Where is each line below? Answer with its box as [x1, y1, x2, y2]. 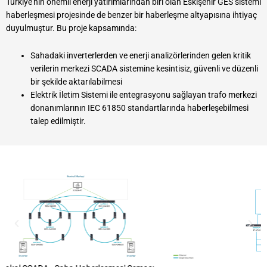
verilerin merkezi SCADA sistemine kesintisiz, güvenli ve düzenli [30, 63, 259, 73]
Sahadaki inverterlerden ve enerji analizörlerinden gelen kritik [30, 50, 252, 60]
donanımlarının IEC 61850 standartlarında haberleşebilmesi [30, 103, 249, 113]
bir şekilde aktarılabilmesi [30, 76, 123, 86]
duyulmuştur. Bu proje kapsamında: [6, 23, 136, 33]
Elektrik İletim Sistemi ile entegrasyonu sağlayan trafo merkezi [30, 89, 257, 100]
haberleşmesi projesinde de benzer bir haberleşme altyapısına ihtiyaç [6, 10, 257, 20]
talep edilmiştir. [30, 116, 86, 126]
